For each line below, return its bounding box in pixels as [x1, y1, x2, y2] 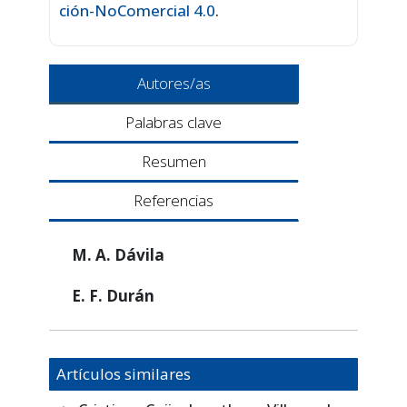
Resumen [141, 150, 206, 172]
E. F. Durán [72, 284, 154, 306]
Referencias [134, 189, 213, 211]
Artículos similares [56, 362, 191, 384]
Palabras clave [125, 111, 222, 133]
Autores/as [137, 72, 211, 94]
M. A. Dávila [72, 243, 164, 265]
